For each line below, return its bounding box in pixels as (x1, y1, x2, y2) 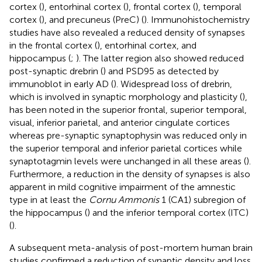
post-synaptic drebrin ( (9, 65, 103, 77)
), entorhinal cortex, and (97, 40, 196, 51)
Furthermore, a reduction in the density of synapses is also (9, 168, 250, 180)
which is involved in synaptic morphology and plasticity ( (9, 91, 242, 103)
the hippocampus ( (9, 207, 87, 219)
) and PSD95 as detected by (103, 65, 219, 77)
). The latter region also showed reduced (76, 53, 244, 64)
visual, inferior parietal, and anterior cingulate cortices (9, 117, 230, 129)
